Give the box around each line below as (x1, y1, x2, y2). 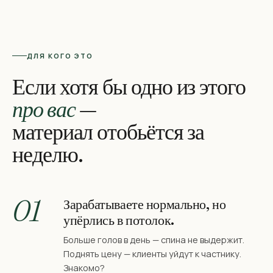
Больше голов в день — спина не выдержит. (63, 234, 244, 246)
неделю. (12, 141, 83, 168)
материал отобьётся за (12, 118, 205, 146)
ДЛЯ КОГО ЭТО (27, 51, 93, 61)
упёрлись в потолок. (63, 211, 174, 229)
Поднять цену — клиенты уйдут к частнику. (63, 248, 241, 260)
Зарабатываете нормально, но (63, 196, 226, 213)
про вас (12, 96, 76, 123)
